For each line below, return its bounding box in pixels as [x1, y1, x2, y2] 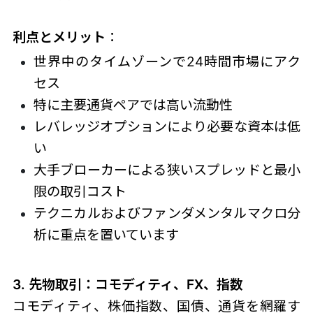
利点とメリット [12, 29, 105, 46]
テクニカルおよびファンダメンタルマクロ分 [33, 204, 301, 221]
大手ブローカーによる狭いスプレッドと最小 [33, 161, 301, 178]
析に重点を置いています [33, 226, 179, 243]
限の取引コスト [33, 182, 126, 200]
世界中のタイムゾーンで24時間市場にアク [33, 52, 301, 70]
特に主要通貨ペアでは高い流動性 [33, 96, 233, 113]
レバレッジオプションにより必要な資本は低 [33, 117, 301, 135]
